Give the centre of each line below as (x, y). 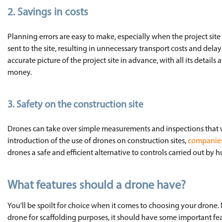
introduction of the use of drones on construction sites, (98, 141)
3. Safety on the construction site (75, 105)
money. (20, 73)
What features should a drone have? (97, 186)
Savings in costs (53, 13)
